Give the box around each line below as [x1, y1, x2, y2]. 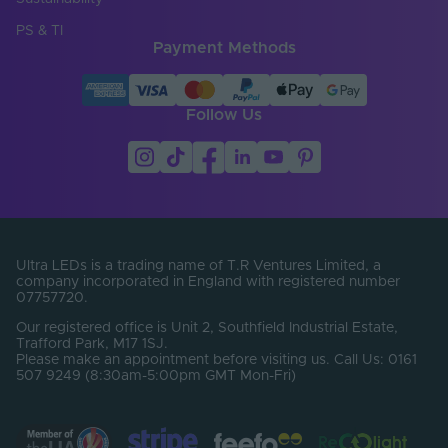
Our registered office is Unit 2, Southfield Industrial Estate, [16, 320, 398, 335]
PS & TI [16, 23, 63, 38]
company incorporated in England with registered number [16, 274, 400, 289]
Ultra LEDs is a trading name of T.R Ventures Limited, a [16, 258, 381, 273]
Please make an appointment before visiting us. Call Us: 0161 [16, 352, 417, 367]
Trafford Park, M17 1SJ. [16, 336, 168, 351]
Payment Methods [152, 39, 296, 56]
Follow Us [186, 106, 262, 123]
